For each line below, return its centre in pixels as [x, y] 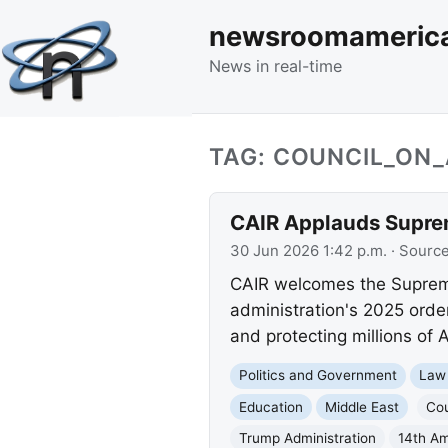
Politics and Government [317, 375]
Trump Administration [307, 437]
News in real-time [275, 65]
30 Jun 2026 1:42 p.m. [308, 250]
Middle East [361, 406]
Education [270, 406]
